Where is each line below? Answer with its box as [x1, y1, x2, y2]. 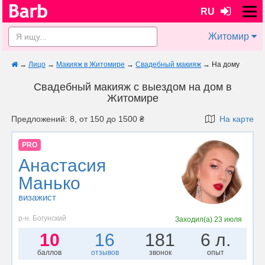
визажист [18, 192, 56, 203]
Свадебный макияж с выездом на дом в [33, 81, 232, 93]
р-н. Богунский [18, 214, 66, 222]
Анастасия [18, 156, 106, 176]
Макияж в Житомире [56, 60, 125, 69]
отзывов [91, 248, 119, 257]
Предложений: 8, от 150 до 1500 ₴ [11, 114, 144, 124]
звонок [148, 248, 172, 257]
